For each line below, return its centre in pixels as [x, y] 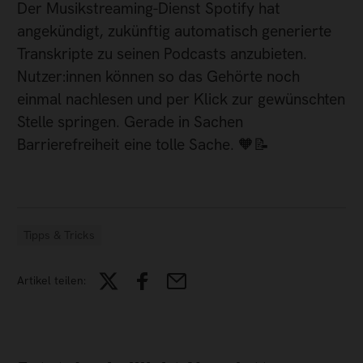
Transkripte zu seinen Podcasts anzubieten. [162, 54]
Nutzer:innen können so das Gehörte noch [158, 77]
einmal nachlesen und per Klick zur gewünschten [181, 100]
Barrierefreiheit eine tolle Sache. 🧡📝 [143, 145]
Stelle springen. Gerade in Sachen [130, 122]
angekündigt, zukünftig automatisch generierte [174, 32]
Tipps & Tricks [59, 235]
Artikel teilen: [51, 281]
